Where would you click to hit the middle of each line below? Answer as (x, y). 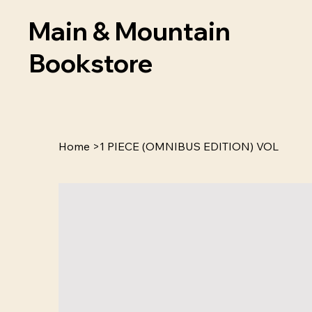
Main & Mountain (130, 31)
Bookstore (91, 63)
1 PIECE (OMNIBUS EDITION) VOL (189, 147)
